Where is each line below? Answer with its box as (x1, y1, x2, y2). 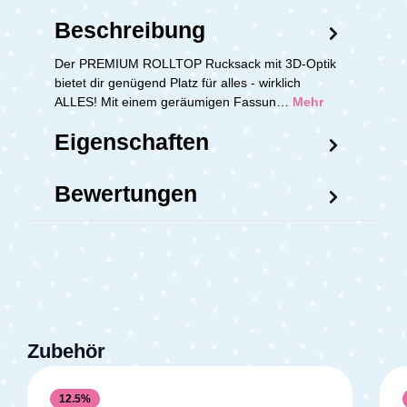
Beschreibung (55, 16, 205, 43)
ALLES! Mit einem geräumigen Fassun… (55, 94, 293, 109)
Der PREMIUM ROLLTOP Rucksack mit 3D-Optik (55, 55, 336, 71)
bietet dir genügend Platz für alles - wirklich (55, 74, 301, 90)
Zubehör (27, 339, 105, 362)
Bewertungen (55, 180, 197, 206)
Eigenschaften (55, 128, 209, 154)
